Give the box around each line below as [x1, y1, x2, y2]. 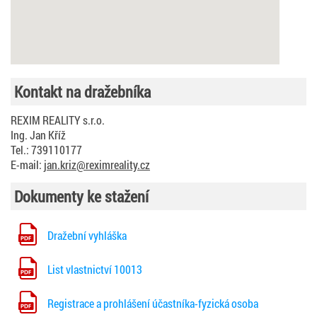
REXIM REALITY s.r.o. [11, 112, 105, 127]
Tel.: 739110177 [11, 142, 82, 157]
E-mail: [11, 156, 44, 172]
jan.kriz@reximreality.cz [44, 156, 150, 172]
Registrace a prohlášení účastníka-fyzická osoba [47, 295, 258, 311]
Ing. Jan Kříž [11, 127, 66, 142]
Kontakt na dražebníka [14, 81, 151, 102]
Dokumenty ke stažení [14, 185, 149, 207]
